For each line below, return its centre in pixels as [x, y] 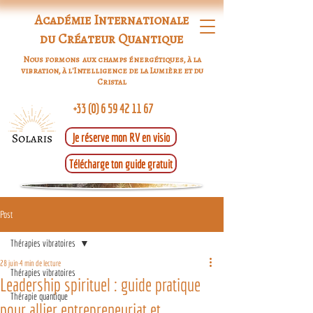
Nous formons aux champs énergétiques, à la [112, 59]
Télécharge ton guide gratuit [121, 163]
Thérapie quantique [39, 296]
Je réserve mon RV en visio [121, 137]
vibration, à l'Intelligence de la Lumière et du [112, 71]
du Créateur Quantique [111, 39]
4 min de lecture [40, 263]
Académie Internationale [111, 20]
